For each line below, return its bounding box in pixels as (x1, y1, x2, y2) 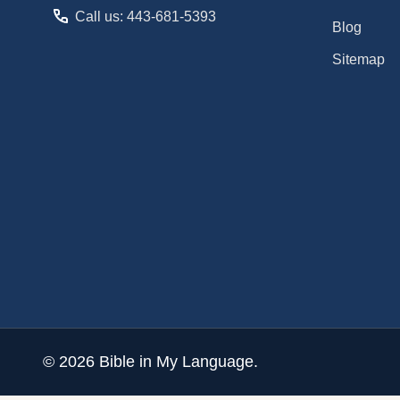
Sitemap (332, 51, 385, 67)
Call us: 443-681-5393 (75, 8, 216, 24)
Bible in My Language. (95, 352, 258, 371)
